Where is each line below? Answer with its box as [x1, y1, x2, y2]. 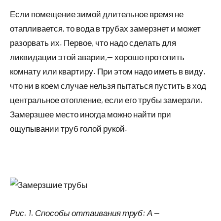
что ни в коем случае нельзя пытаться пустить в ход [10, 80, 206, 90]
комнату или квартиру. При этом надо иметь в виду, [10, 66, 205, 76]
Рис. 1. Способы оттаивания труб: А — [10, 207, 159, 218]
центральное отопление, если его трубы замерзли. [10, 94, 203, 105]
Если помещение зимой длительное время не [10, 8, 184, 19]
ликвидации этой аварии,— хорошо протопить [10, 51, 184, 62]
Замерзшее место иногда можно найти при [10, 109, 171, 119]
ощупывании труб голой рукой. [10, 123, 127, 133]
